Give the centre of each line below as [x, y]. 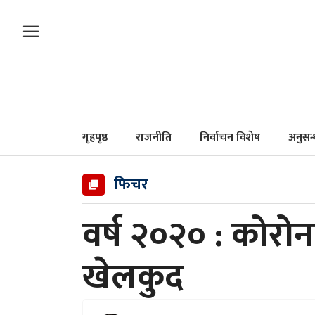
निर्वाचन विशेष [230, 137]
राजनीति [154, 137]
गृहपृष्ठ [95, 137]
